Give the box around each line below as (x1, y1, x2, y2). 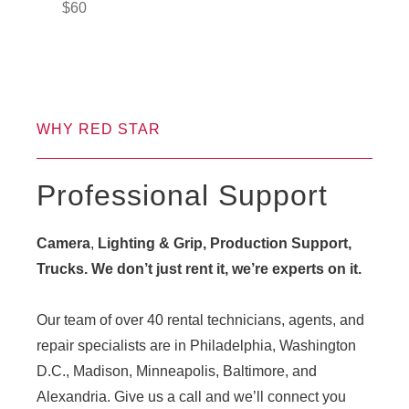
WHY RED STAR (37, 121, 161, 138)
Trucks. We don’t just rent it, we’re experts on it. (37, 261, 362, 278)
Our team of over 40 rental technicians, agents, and (37, 312, 364, 329)
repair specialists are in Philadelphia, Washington (37, 338, 356, 354)
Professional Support (37, 179, 328, 213)
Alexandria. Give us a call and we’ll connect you (37, 389, 346, 405)
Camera (37, 236, 90, 252)
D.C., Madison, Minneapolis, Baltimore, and (37, 363, 317, 380)
